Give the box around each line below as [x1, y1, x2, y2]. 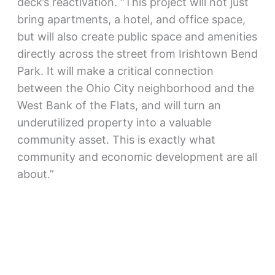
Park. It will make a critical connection [17, 64, 214, 78]
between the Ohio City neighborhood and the [17, 82, 254, 95]
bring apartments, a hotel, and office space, [17, 13, 246, 26]
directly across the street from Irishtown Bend [17, 47, 258, 61]
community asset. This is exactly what [17, 133, 215, 147]
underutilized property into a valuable [17, 116, 211, 130]
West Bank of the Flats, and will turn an [17, 99, 221, 112]
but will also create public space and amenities [17, 30, 257, 44]
